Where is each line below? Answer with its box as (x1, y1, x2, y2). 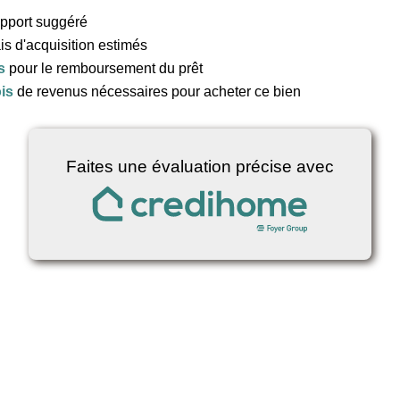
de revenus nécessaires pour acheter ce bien (17, 84, 301, 99)
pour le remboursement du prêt (9, 61, 203, 76)
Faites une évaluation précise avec (66, 157, 334, 176)
